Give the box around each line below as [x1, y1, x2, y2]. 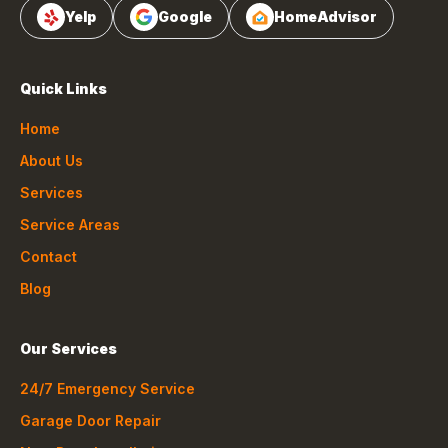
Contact [20, 248, 77, 265]
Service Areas [20, 216, 120, 233]
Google [158, 8, 212, 25]
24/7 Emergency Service [20, 380, 195, 397]
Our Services [20, 340, 117, 357]
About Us [20, 152, 83, 169]
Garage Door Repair [20, 412, 161, 429]
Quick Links [20, 80, 107, 97]
